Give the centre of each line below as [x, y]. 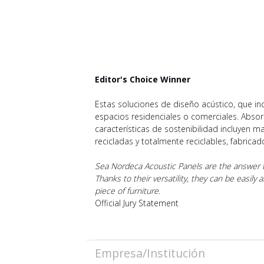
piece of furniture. [127, 190]
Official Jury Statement [136, 203]
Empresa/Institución [150, 253]
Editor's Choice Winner [142, 79]
